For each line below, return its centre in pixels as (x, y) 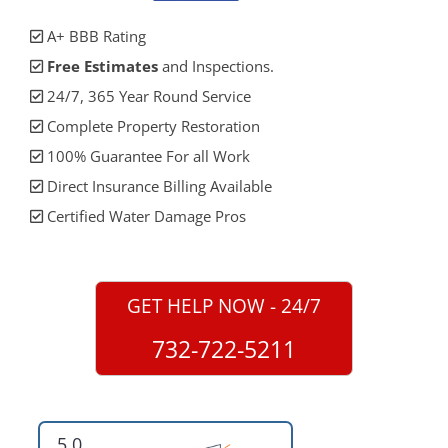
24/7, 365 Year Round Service (147, 96)
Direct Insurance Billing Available (157, 186)
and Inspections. (216, 66)
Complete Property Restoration (151, 126)
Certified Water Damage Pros (144, 216)
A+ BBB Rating (94, 36)
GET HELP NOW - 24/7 (224, 306)
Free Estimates (102, 66)
